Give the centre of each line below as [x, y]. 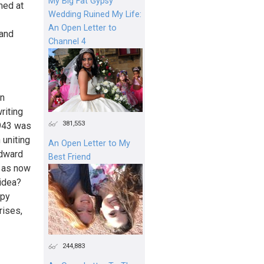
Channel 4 [67, 41]
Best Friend [70, 157]
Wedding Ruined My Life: [95, 14]
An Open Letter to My [89, 143]
